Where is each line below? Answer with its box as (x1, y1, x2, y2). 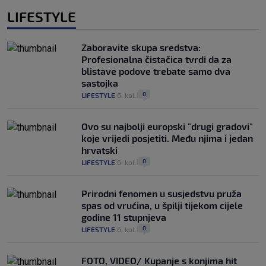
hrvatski (81, 144, 118, 156)
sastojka (81, 77, 118, 89)
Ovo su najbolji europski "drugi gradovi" (81, 121, 253, 132)
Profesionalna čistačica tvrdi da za (81, 53, 232, 65)
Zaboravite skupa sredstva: (81, 42, 201, 53)
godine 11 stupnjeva (81, 211, 166, 223)
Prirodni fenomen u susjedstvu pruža (81, 188, 242, 199)
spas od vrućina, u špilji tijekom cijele (81, 199, 243, 211)
